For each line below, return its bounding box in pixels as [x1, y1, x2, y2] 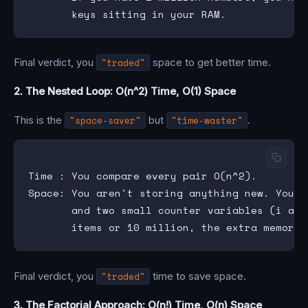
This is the [14, 113, 65, 127]
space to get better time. [150, 56, 271, 69]
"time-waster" [171, 113, 243, 128]
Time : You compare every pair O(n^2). [28, 168, 257, 184]
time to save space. [150, 269, 246, 283]
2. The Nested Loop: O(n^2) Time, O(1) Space [14, 85, 236, 98]
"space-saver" [69, 113, 141, 128]
